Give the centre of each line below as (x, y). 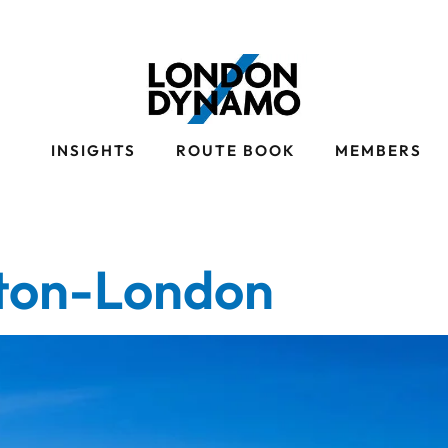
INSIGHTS (93, 151)
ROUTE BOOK (235, 151)
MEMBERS (378, 151)
